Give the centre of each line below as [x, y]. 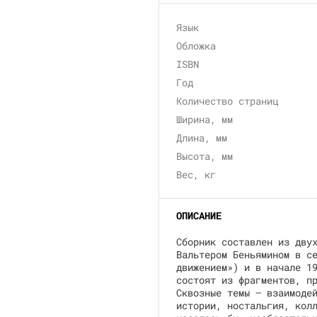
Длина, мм [202, 138]
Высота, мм [204, 156]
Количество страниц [227, 101]
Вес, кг [196, 174]
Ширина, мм [204, 119]
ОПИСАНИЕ [199, 215]
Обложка [196, 46]
